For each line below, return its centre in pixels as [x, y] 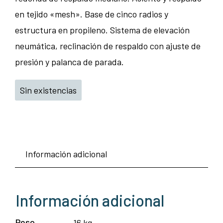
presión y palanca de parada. [69, 62]
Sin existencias [48, 90]
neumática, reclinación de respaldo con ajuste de [108, 46]
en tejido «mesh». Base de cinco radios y [92, 14]
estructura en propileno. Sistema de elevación [102, 30]
